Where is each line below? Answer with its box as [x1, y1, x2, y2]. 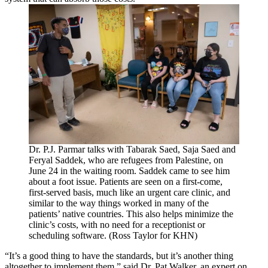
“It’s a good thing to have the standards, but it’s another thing [5, 251, 233, 261]
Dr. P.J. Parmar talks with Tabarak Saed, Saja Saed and [29, 144, 236, 155]
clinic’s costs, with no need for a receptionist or [29, 220, 205, 230]
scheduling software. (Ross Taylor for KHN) [29, 230, 197, 241]
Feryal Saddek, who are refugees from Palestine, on [29, 155, 223, 166]
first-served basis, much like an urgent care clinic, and [29, 187, 230, 198]
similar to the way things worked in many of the [29, 198, 209, 209]
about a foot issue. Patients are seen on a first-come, [29, 176, 223, 187]
